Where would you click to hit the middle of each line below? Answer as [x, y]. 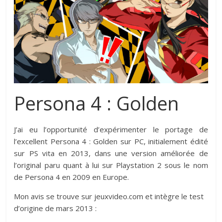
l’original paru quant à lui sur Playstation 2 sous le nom [111, 165]
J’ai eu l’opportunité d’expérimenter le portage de [111, 129]
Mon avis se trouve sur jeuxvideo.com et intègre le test [109, 196]
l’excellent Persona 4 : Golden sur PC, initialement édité [111, 141]
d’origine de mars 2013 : [55, 208]
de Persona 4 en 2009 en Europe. [72, 177]
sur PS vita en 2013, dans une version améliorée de [111, 153]
